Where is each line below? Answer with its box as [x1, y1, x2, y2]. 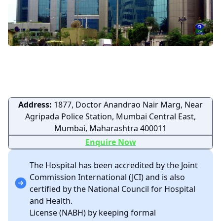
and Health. [30, 195, 73, 207]
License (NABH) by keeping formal [30, 207, 156, 219]
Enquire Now [85, 137, 136, 148]
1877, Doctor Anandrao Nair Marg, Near [52, 99, 203, 110]
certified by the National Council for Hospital [30, 184, 195, 195]
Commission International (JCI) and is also [30, 172, 185, 183]
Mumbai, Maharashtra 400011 [54, 123, 167, 134]
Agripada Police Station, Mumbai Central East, [25, 111, 196, 122]
